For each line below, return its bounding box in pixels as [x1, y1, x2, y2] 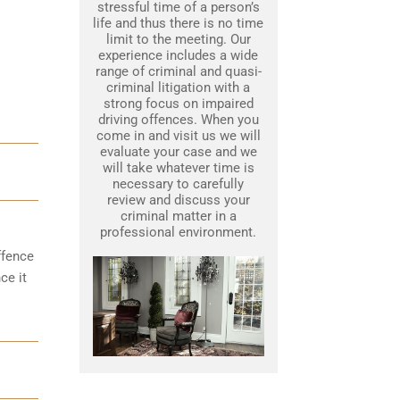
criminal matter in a [120, 208, 237, 225]
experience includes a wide [98, 47, 258, 64]
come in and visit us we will [96, 128, 261, 145]
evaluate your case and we [99, 144, 257, 161]
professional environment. [100, 224, 256, 241]
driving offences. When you [97, 112, 259, 129]
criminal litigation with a [106, 79, 250, 96]
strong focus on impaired [103, 96, 254, 112]
